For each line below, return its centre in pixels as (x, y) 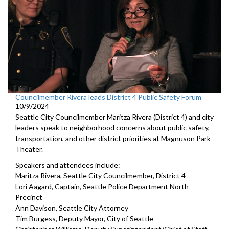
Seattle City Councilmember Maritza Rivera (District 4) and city (114, 117)
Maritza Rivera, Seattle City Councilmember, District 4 (100, 175)
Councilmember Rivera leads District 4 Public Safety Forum (108, 97)
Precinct (29, 197)
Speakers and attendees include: (68, 165)
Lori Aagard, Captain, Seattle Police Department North (102, 186)
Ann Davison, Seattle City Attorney (72, 208)
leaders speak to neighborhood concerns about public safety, (112, 127)
